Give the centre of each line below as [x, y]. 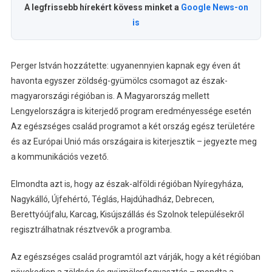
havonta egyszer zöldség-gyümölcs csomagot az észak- [119, 81]
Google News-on [214, 8]
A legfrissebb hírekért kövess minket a [102, 8]
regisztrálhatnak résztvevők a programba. [91, 230]
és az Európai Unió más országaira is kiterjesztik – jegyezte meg [134, 142]
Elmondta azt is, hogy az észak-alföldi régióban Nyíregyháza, [127, 184]
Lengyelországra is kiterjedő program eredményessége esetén [131, 111]
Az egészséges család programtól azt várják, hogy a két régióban [135, 257]
